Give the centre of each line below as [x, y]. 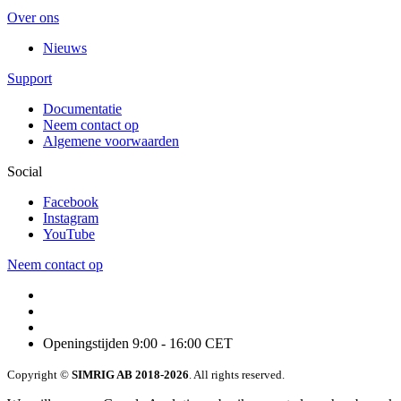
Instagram [71, 218]
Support [30, 78]
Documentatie [82, 108]
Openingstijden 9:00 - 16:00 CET [138, 343]
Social [25, 171]
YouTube [69, 234]
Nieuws [65, 47]
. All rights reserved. [237, 374]
